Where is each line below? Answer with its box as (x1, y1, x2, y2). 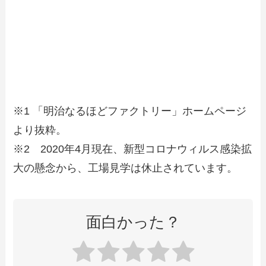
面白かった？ (85, 213, 180, 232)
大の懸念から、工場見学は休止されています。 (13, 162, 238, 175)
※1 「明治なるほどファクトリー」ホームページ (13, 105, 247, 118)
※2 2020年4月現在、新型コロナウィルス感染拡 (13, 143, 252, 156)
